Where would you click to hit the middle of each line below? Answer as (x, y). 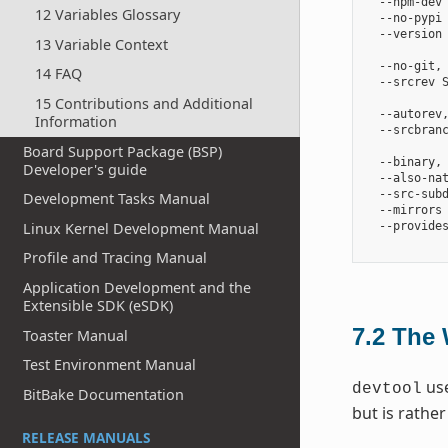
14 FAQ (58, 74)
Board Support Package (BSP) (123, 151)
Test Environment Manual (110, 365)
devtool (386, 389)
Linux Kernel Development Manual (141, 228)
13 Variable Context (101, 44)
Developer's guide (85, 169)
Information (75, 121)
